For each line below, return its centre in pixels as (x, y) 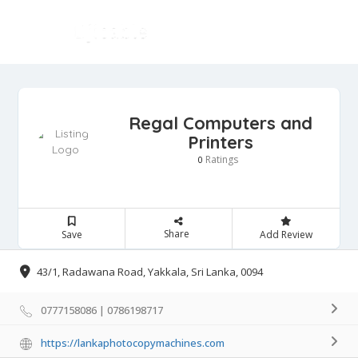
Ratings (220, 159)
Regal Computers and (220, 123)
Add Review (286, 234)
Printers (220, 142)
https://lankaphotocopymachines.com (133, 343)
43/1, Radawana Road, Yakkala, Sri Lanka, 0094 (150, 272)
